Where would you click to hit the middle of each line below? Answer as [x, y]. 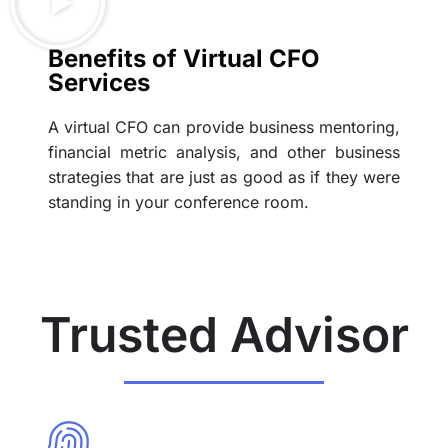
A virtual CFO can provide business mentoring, [224, 126]
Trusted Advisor [224, 335]
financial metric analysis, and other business [224, 151]
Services [99, 82]
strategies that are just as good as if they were [224, 176]
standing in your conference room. [178, 201]
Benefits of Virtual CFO [184, 58]
